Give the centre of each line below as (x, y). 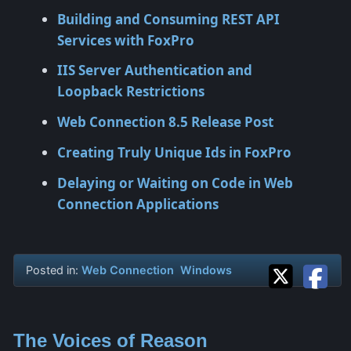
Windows (206, 270)
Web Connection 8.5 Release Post (165, 122)
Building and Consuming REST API (168, 19)
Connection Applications (138, 204)
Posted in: (54, 270)
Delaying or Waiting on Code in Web (175, 183)
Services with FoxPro (126, 40)
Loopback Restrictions (131, 92)
